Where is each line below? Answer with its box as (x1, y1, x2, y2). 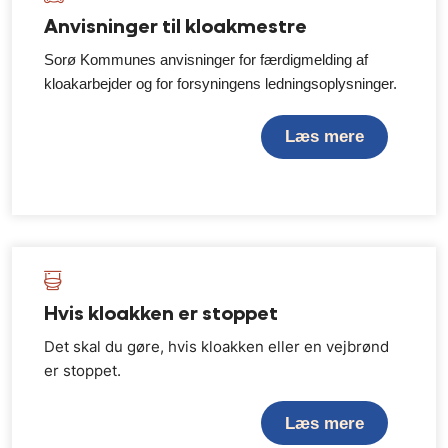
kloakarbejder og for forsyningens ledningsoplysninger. (44, 75, 397, 92)
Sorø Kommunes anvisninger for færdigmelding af (44, 51, 368, 68)
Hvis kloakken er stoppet (44, 300, 278, 324)
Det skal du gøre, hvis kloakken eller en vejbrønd (44, 336, 389, 356)
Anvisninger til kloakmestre (44, 13, 307, 37)
